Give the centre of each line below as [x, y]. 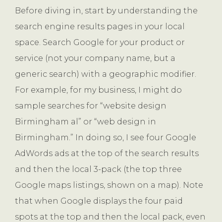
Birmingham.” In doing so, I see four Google [106, 137]
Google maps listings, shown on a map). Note [109, 185]
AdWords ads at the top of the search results [107, 153]
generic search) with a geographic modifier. [106, 74]
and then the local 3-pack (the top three [98, 169]
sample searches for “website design [91, 106]
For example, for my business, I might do [98, 90]
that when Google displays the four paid [99, 201]
